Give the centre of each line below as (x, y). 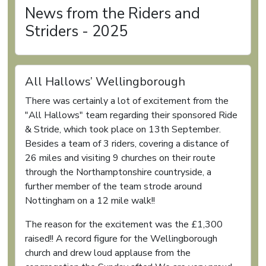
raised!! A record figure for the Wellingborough (121, 239)
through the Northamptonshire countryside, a (118, 172)
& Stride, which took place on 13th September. (123, 129)
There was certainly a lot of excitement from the (127, 101)
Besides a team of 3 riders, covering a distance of (127, 144)
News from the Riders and (113, 13)
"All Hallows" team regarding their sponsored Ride (131, 115)
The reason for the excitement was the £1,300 (124, 224)
